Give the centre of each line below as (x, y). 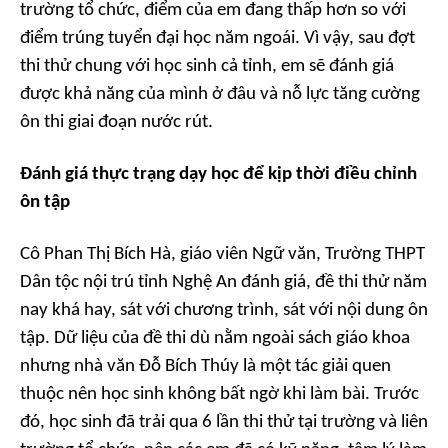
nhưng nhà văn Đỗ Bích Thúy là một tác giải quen (205, 367)
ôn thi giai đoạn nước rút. (116, 123)
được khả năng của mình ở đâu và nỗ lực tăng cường (220, 95)
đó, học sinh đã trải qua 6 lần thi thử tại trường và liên (224, 423)
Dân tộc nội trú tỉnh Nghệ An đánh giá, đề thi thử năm (223, 283)
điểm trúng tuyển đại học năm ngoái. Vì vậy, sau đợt (217, 39)
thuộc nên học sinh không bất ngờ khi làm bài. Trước (219, 395)
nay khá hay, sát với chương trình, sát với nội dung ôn (224, 311)
